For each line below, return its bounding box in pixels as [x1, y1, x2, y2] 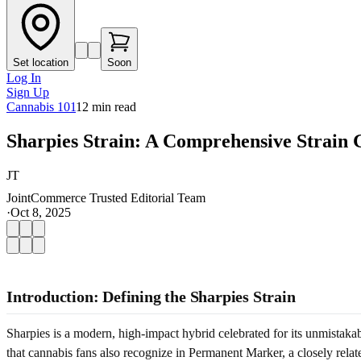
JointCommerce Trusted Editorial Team [6, 190, 205, 205]
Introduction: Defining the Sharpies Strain [6, 287, 296, 305]
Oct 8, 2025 [10, 205, 71, 219]
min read [89, 100, 136, 114]
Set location [13, 56, 68, 68]
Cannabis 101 [6, 100, 76, 114]
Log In [6, 71, 41, 85]
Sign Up [6, 85, 49, 99]
